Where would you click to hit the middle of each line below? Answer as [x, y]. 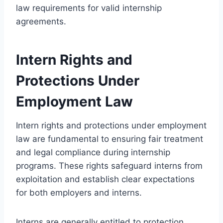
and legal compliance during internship [93, 152]
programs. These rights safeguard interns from [109, 166]
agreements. [41, 21]
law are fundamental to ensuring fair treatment [110, 139]
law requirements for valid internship [89, 8]
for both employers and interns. [79, 192]
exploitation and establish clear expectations [105, 179]
